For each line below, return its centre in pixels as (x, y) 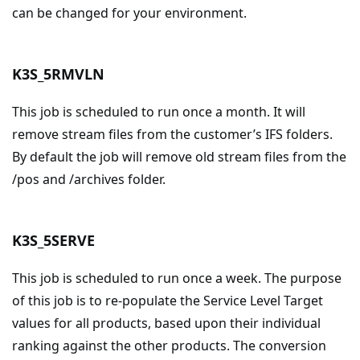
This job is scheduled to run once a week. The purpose (177, 278)
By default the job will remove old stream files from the (179, 157)
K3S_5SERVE (53, 240)
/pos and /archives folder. (89, 179)
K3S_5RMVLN (58, 74)
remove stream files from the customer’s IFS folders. (172, 134)
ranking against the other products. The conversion (169, 346)
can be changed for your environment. (129, 13)
